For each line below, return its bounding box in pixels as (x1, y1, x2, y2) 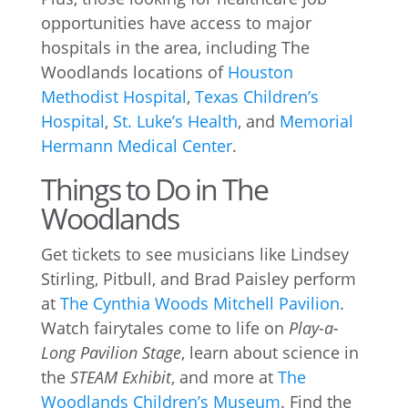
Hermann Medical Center (40, 134, 232, 157)
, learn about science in (180, 341, 359, 363)
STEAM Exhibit (69, 365, 171, 388)
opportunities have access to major (40, 11, 311, 34)
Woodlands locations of (40, 60, 228, 83)
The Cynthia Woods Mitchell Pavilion (59, 291, 340, 314)
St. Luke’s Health (112, 109, 238, 132)
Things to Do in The (40, 168, 268, 209)
